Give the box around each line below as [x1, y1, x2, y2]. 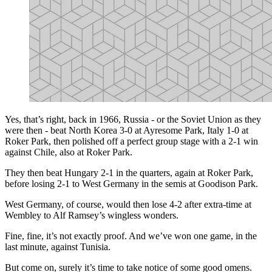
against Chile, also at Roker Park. [5, 146, 132, 157]
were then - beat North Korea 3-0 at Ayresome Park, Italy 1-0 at [5, 124, 248, 135]
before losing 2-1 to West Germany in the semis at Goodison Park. [5, 178, 258, 189]
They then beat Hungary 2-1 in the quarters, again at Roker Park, [5, 167, 253, 178]
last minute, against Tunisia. [5, 241, 110, 252]
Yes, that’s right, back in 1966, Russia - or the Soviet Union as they [5, 114, 261, 124]
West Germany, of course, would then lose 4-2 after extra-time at [5, 199, 251, 209]
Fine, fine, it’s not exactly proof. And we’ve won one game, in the [5, 230, 257, 241]
